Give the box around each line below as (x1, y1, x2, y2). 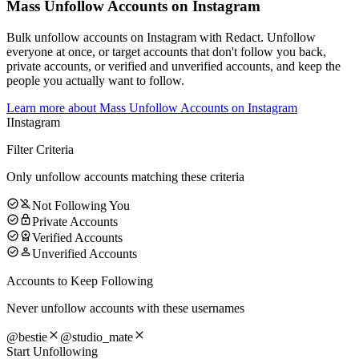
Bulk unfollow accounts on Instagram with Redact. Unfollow (6, 30, 316, 44)
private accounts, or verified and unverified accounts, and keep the (6, 58, 341, 73)
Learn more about (6, 100, 99, 115)
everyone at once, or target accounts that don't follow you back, (6, 44, 326, 58)
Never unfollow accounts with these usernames (6, 301, 244, 315)
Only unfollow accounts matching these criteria (6, 169, 244, 184)
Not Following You (32, 198, 130, 212)
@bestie (6, 329, 47, 344)
